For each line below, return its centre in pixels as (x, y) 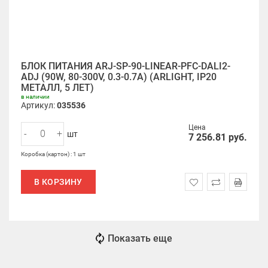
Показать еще (140, 238)
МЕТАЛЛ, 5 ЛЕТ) (57, 88)
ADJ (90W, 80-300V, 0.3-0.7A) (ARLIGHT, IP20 (119, 77)
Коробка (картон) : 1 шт (53, 154)
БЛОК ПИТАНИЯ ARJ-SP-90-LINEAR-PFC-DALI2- (126, 66)
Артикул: (39, 105)
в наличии (35, 97)
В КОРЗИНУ (58, 182)
